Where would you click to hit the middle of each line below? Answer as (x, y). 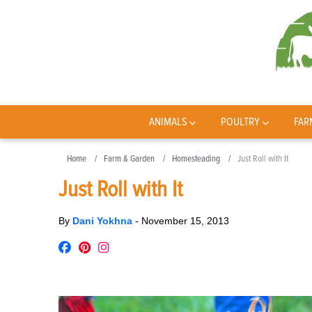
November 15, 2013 (185, 221)
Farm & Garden (129, 159)
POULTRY (241, 122)
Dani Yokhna (104, 221)
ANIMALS (168, 122)
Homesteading (196, 159)
